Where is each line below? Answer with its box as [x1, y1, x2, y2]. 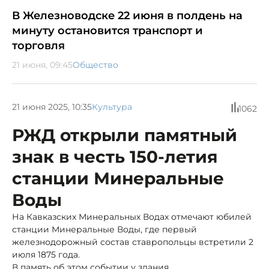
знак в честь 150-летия [12, 146, 218, 167]
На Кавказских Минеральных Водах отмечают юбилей [12, 211, 252, 222]
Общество [73, 59, 118, 70]
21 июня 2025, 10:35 [12, 101, 92, 113]
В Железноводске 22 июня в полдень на [12, 8, 243, 22]
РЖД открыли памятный [12, 124, 237, 145]
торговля [12, 38, 65, 52]
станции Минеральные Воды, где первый [12, 223, 197, 235]
